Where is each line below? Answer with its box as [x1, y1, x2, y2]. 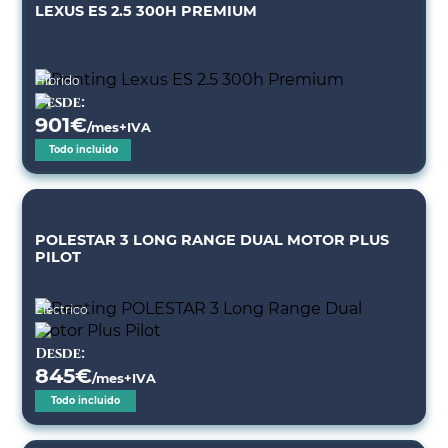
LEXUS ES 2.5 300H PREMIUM [35, 2, 258, 20]
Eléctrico [35, 302, 89, 317]
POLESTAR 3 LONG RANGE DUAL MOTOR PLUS [35, 231, 390, 249]
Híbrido [35, 73, 81, 88]
